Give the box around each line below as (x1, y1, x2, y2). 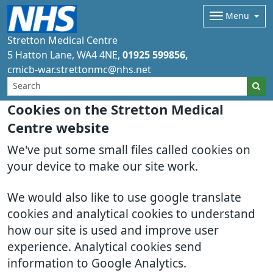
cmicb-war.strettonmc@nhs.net (7, 65, 151, 74)
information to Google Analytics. (7, 258, 186, 269)
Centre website (7, 121, 109, 135)
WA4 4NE (77, 50, 118, 60)
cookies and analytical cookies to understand (7, 208, 255, 220)
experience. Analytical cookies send (7, 241, 202, 253)
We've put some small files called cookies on (7, 144, 250, 156)
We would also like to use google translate (7, 192, 241, 204)
